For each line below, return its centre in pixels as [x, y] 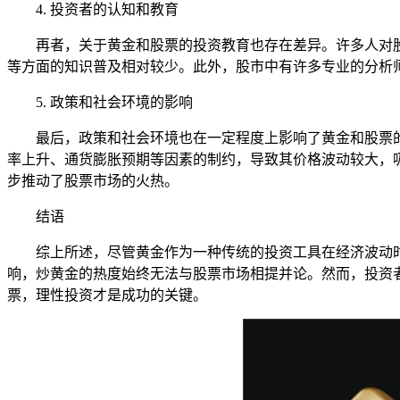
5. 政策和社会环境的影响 [114, 102]
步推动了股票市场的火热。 [93, 180]
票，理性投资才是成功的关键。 [107, 295]
